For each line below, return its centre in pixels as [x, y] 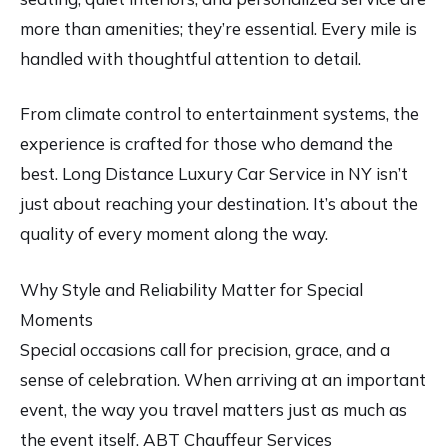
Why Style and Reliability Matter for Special [191, 289]
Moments [56, 319]
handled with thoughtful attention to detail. [190, 58]
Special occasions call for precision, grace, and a [205, 349]
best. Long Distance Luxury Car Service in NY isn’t [214, 174]
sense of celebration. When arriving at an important [223, 379]
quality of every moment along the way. [174, 234]
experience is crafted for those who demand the [206, 144]
